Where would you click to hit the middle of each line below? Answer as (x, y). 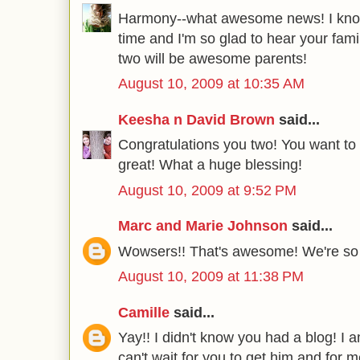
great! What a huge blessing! (210, 165)
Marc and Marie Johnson (203, 226)
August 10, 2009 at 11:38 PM (211, 276)
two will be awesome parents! (213, 58)
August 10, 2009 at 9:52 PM (207, 190)
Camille (144, 312)
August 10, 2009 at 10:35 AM (211, 84)
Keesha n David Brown (196, 119)
